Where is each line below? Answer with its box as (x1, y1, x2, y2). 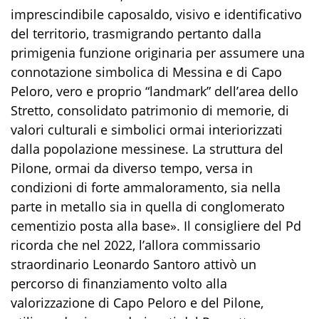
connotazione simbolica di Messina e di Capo (11, 63, 282, 80)
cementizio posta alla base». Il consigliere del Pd (11, 216, 301, 234)
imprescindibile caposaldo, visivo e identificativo (11, 5, 302, 23)
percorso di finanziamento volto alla (11, 274, 227, 292)
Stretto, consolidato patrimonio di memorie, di (11, 101, 289, 119)
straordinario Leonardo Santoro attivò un (11, 255, 256, 273)
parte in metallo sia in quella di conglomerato (11, 197, 285, 215)
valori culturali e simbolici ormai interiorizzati (11, 120, 283, 138)
